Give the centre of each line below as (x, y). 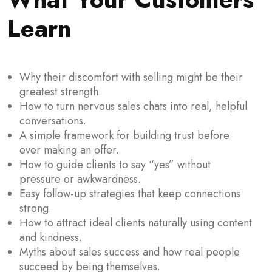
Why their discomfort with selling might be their (131, 77)
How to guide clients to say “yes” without (115, 164)
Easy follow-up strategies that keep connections (130, 193)
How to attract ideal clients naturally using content (136, 223)
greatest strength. (60, 91)
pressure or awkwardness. (80, 179)
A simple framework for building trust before (124, 135)
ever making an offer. (69, 150)
